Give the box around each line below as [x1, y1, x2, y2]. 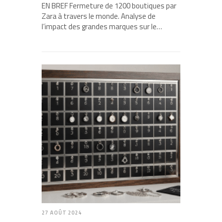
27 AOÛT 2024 [42, 209, 82, 217]
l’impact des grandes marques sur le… [42, 21, 162, 33]
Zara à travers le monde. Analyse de [42, 10, 156, 22]
